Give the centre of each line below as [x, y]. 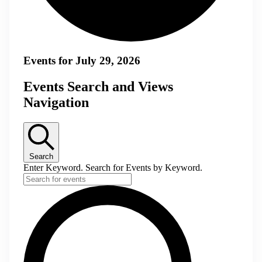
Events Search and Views [98, 87]
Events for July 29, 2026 [82, 61]
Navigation [56, 103]
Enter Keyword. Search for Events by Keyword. [113, 168]
